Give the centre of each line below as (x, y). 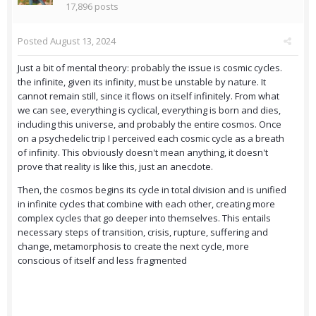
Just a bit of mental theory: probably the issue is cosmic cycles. (150, 68)
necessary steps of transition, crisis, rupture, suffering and (143, 232)
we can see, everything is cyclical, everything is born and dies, (149, 110)
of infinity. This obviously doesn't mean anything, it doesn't (143, 153)
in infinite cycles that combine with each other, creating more (146, 204)
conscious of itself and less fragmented (103, 261)
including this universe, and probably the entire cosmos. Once (150, 124)
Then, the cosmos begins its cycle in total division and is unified (152, 190)
